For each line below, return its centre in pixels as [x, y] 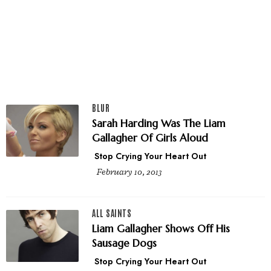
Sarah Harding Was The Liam [159, 124]
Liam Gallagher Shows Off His [161, 228]
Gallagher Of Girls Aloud [150, 138]
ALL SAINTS [112, 213]
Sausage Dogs [124, 243]
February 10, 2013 [129, 172]
